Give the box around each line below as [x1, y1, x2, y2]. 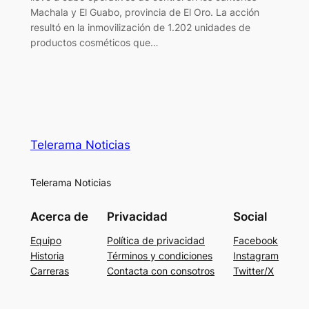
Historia [30, 250, 64, 262]
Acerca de [30, 210, 88, 224]
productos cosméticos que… [30, 36, 159, 48]
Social [233, 210, 268, 224]
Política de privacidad [107, 235, 205, 247]
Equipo [30, 235, 61, 247]
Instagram [233, 250, 279, 262]
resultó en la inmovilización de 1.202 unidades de [30, 21, 250, 33]
